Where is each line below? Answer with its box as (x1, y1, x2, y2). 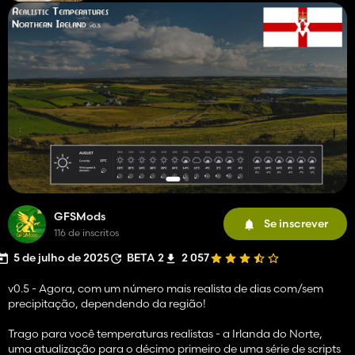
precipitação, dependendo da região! (8, 296, 206, 311)
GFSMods (54, 208, 105, 223)
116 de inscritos (54, 226, 119, 239)
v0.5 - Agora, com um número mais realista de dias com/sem (8, 281, 323, 296)
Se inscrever (264, 216, 328, 231)
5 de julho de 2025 (13, 250, 109, 265)
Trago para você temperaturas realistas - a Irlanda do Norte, (8, 326, 323, 341)
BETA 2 (127, 250, 164, 265)
